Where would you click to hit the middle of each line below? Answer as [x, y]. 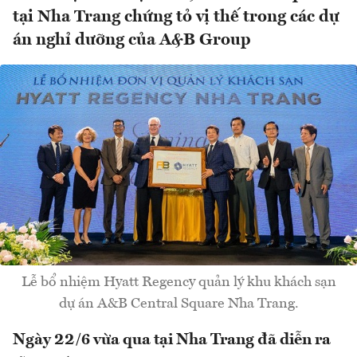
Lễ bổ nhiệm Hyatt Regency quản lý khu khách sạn [178, 282]
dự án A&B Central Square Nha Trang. [178, 303]
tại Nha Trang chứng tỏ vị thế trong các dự [176, 18]
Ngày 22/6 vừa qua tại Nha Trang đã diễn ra [172, 340]
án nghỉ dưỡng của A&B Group [132, 41]
